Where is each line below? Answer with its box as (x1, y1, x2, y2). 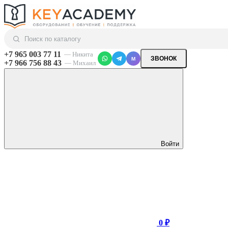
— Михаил (65, 59, 96, 67)
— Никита (64, 50, 93, 58)
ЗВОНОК (151, 55, 177, 62)
